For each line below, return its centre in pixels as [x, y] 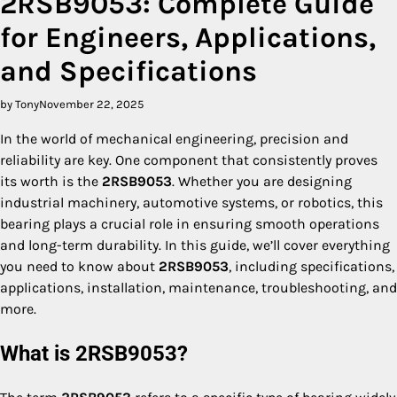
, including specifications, [311, 266]
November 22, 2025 [91, 104]
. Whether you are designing [262, 181]
